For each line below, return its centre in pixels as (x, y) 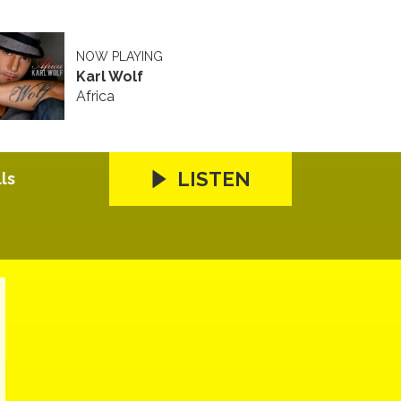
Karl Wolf (109, 76)
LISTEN (214, 179)
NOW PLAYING (119, 56)
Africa (95, 96)
